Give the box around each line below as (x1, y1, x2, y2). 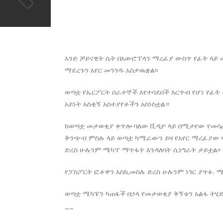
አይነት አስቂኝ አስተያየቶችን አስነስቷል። (65, 99, 169, 109)
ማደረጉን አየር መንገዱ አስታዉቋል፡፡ (65, 65, 158, 75)
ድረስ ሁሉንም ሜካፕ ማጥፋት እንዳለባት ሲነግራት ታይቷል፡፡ (65, 145, 221, 155)
